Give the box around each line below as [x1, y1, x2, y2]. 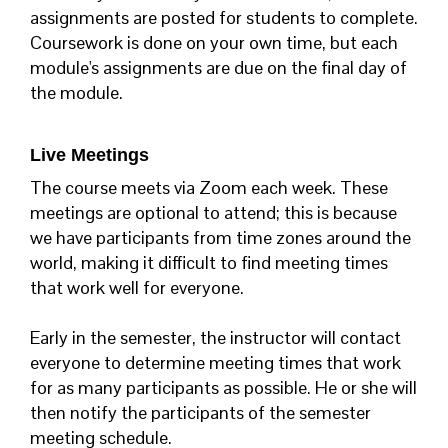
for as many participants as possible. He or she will [30, 376, 417, 400]
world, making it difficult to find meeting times [30, 251, 388, 275]
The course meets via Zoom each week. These [30, 176, 388, 200]
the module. [30, 81, 123, 105]
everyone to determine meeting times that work [30, 351, 401, 375]
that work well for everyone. [30, 276, 244, 300]
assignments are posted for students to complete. [30, 6, 418, 30]
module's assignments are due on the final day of [30, 56, 407, 80]
